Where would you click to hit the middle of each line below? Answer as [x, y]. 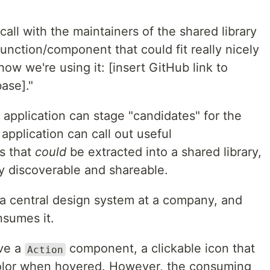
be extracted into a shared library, [164, 152]
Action [45, 250]
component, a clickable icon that [160, 249]
